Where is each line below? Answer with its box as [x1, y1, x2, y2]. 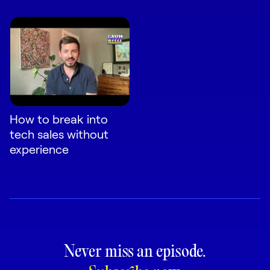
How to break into [10, 111, 108, 127]
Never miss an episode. [64, 244, 206, 262]
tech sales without [10, 127, 108, 142]
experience [10, 142, 69, 157]
